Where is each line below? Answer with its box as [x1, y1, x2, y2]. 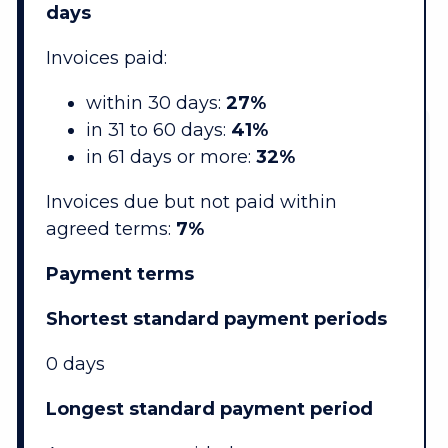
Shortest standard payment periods [45, 308, 387, 331]
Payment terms [45, 263, 194, 286]
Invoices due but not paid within [45, 191, 337, 214]
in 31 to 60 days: [85, 119, 231, 142]
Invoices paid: [45, 47, 167, 70]
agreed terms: [45, 218, 176, 241]
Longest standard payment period [45, 398, 373, 421]
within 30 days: [85, 92, 226, 115]
